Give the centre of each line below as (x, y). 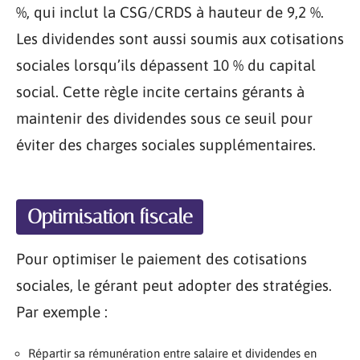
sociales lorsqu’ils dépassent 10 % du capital (166, 65)
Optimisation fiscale (110, 216)
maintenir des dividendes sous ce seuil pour (164, 118)
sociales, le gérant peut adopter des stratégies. (174, 285)
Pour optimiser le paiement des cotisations (162, 258)
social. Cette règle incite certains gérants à (160, 92)
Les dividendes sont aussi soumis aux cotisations (180, 39)
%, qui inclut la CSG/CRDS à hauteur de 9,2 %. (170, 12)
